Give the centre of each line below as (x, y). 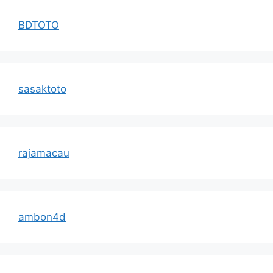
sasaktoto (42, 89)
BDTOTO (39, 25)
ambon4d (42, 217)
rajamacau (44, 153)
